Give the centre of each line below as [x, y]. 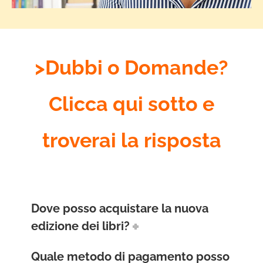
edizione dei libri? [80, 226]
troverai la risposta [131, 141]
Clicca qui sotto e [131, 104]
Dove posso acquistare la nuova [120, 209]
